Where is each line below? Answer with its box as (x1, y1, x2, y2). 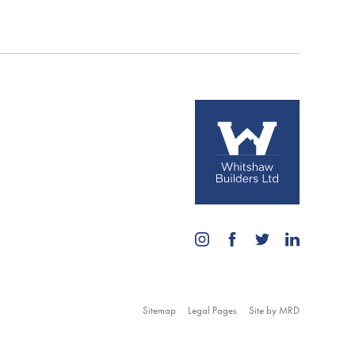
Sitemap (143, 303, 176, 317)
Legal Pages (188, 303, 237, 317)
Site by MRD (249, 303, 300, 317)
